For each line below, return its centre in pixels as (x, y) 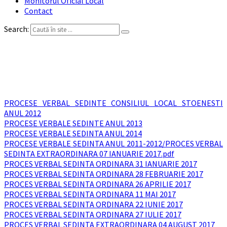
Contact (39, 11)
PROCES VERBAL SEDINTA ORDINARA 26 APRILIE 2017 (98, 184)
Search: (16, 29)
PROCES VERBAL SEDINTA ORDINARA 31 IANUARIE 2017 (101, 163)
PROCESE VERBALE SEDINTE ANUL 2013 (73, 123)
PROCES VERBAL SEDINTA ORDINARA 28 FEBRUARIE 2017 (104, 174)
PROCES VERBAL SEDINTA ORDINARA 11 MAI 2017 (90, 194)
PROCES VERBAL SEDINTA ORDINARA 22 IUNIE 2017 (93, 204)
